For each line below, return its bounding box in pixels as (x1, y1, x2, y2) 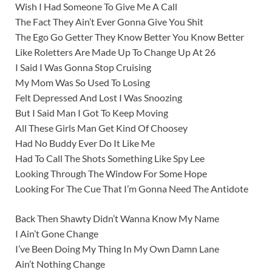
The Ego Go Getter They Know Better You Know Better (15, 31, 244, 43)
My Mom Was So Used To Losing (15, 76, 150, 89)
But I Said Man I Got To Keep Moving (15, 107, 168, 119)
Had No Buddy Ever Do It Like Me (15, 137, 155, 149)
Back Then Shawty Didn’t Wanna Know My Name (15, 212, 219, 225)
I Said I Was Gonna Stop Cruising (15, 61, 151, 73)
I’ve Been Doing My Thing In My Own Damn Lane (15, 243, 219, 255)
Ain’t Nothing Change (15, 258, 105, 270)
